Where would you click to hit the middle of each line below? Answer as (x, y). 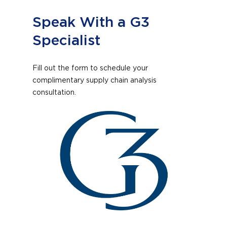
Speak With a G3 (91, 23)
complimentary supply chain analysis (94, 80)
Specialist (66, 41)
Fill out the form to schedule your (90, 68)
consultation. (55, 92)
